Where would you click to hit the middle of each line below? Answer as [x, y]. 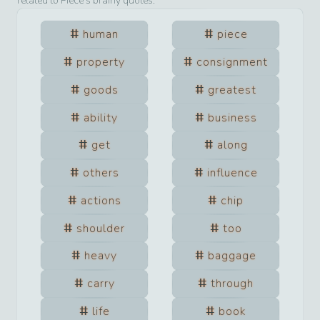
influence [232, 173]
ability [101, 117]
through [232, 284]
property [101, 62]
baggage [232, 256]
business [232, 117]
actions [101, 200]
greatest [232, 90]
